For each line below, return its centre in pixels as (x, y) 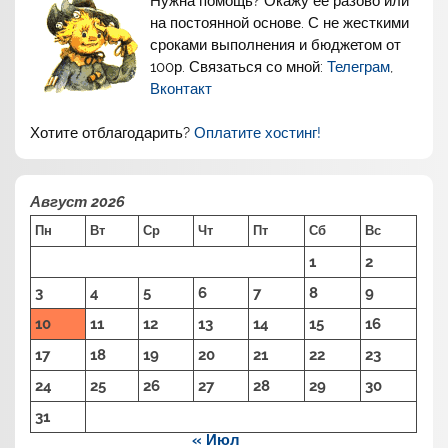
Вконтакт (181, 89)
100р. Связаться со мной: (239, 67)
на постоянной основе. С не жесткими (280, 23)
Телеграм (359, 67)
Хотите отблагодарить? (112, 133)
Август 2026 (78, 201)
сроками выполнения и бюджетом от (276, 45)
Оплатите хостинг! (258, 133)
